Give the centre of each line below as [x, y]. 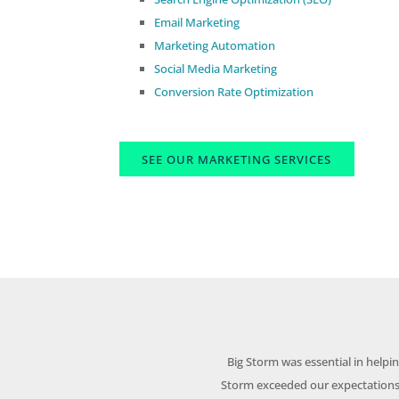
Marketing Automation [215, 46]
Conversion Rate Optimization [234, 92]
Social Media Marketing [216, 69]
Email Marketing [197, 23]
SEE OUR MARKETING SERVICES [237, 159]
